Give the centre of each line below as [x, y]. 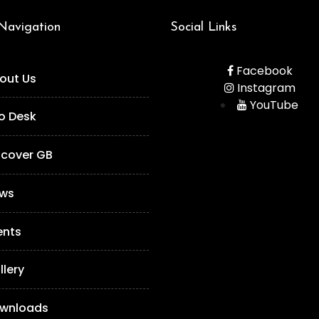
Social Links [204, 28]
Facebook [263, 71]
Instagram [265, 88]
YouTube [273, 105]
